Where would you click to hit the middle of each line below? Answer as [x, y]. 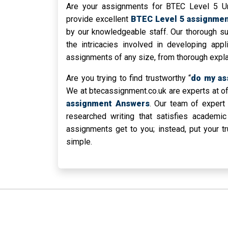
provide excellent [98, 19]
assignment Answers [108, 104]
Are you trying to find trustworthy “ [129, 78]
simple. [79, 142]
